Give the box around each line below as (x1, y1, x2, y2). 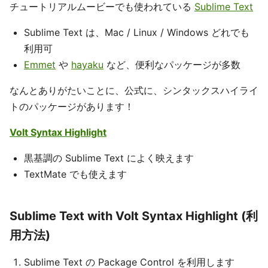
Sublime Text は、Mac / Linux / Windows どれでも (24, 26, 249, 38)
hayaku (71, 59, 103, 71)
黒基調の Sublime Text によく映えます (24, 152, 194, 164)
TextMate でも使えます (24, 168, 127, 180)
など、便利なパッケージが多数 (103, 59, 240, 71)
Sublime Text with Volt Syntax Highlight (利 (10, 209, 258, 223)
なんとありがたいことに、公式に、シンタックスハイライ (10, 84, 258, 96)
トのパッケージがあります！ (10, 100, 134, 112)
